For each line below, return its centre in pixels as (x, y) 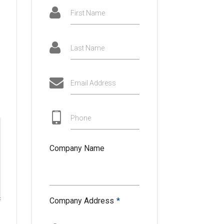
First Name (88, 13)
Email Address (93, 83)
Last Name (88, 48)
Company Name (77, 148)
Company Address (82, 201)
